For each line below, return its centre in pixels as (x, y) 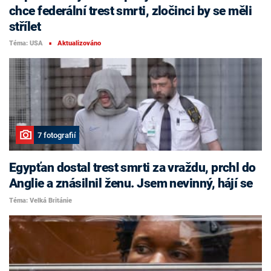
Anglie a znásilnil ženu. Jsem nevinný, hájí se (131, 184)
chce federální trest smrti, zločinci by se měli (131, 11)
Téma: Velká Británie (41, 200)
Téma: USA (26, 44)
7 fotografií (56, 135)
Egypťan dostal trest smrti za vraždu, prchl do (132, 168)
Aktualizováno (79, 44)
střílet (25, 26)
